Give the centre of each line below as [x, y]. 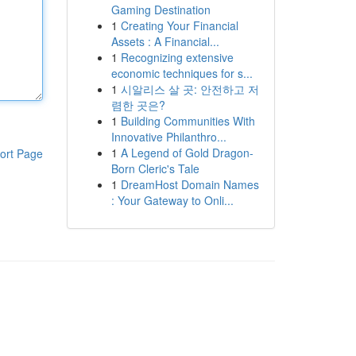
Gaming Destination [161, 10]
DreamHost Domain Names [190, 184]
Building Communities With [188, 121]
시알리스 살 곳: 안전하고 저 [190, 89]
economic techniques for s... [182, 73]
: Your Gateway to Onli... [172, 200]
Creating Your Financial [179, 25]
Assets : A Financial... [165, 41]
